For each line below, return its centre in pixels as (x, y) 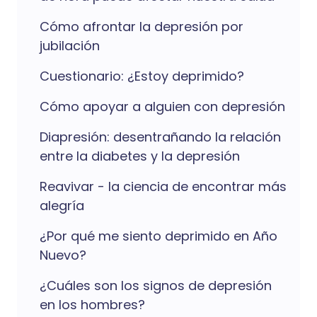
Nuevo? (63, 255)
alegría (62, 206)
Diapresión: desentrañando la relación (160, 137)
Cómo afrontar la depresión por (142, 27)
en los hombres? (92, 305)
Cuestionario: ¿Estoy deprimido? (142, 76)
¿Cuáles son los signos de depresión (156, 286)
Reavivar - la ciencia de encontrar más (163, 186)
